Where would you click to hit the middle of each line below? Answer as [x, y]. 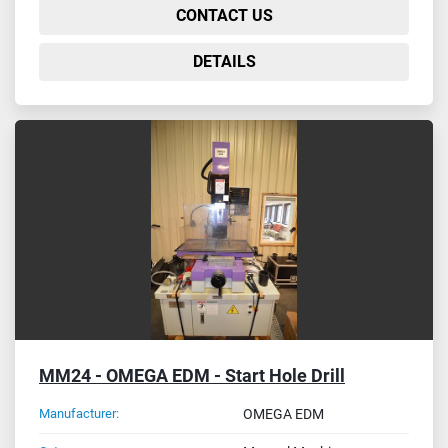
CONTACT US [224, 15]
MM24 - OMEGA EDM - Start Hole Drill [192, 375]
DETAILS [224, 61]
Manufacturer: [79, 413]
